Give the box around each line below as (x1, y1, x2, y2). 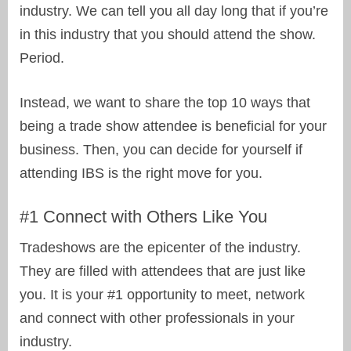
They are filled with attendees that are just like (20, 263, 306, 280)
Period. (20, 50, 64, 67)
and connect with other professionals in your (20, 310, 295, 327)
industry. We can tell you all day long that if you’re (20, 3, 328, 20)
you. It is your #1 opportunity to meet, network (20, 287, 305, 303)
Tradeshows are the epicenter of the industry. (20, 240, 301, 256)
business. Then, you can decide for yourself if (20, 142, 302, 158)
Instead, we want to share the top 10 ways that (20, 95, 310, 111)
